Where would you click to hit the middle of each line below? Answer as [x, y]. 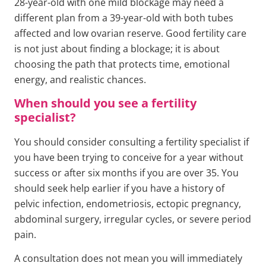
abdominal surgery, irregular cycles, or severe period [133, 219]
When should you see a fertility [105, 103]
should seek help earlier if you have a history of [119, 188]
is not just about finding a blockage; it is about [117, 49]
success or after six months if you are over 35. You [126, 172]
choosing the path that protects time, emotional [122, 64]
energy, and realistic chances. [80, 80]
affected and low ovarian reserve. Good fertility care [130, 34]
